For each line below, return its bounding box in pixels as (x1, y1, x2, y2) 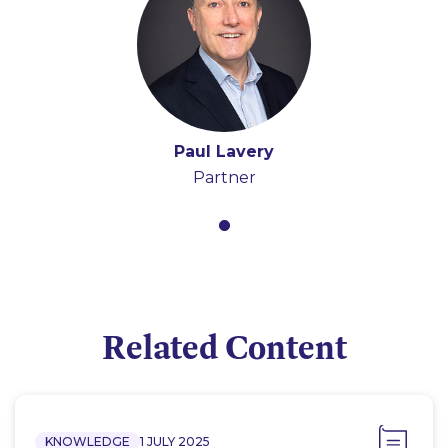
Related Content (101, 324, 347, 369)
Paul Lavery (174, 141, 274, 161)
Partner (192, 167, 256, 187)
